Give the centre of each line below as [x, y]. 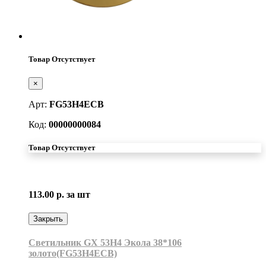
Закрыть [48, 218]
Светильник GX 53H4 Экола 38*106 [105, 243]
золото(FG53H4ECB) [73, 254]
